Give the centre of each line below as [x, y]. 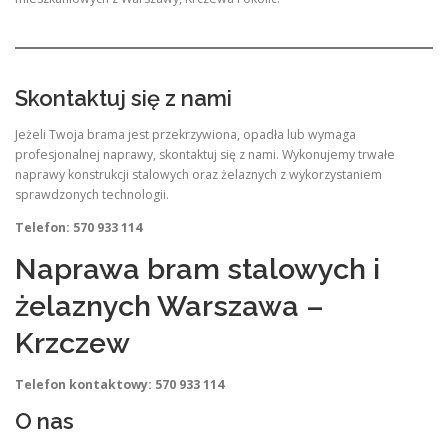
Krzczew [72, 342]
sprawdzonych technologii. [92, 194]
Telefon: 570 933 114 [78, 227]
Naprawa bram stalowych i [197, 268]
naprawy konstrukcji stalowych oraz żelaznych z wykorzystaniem [198, 174]
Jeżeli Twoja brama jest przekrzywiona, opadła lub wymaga [185, 134]
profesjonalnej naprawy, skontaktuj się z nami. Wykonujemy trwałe [205, 154]
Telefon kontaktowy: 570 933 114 [119, 384]
